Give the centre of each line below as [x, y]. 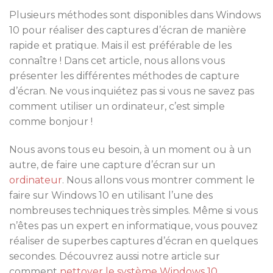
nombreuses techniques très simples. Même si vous [133, 210]
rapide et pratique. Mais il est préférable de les [120, 45]
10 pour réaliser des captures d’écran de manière [128, 30]
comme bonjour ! [51, 121]
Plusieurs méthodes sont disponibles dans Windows [135, 15]
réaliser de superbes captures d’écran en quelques [133, 241]
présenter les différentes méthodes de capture [124, 76]
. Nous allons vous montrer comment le [158, 180]
